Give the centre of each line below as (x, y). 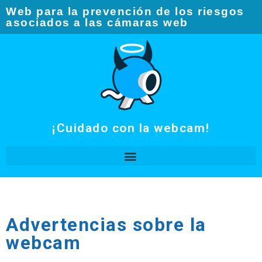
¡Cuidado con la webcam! (131, 128)
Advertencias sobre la (106, 225)
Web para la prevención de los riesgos (125, 11)
